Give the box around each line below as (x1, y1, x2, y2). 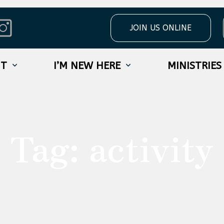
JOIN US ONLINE (130, 23, 191, 32)
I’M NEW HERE (53, 60, 121, 71)
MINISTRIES (167, 60, 221, 71)
